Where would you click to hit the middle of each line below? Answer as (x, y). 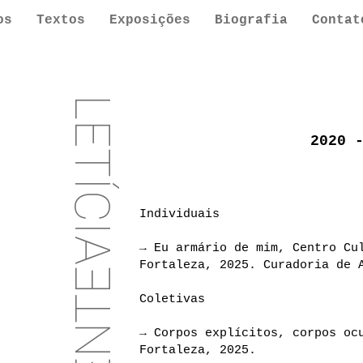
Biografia (251, 20)
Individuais (179, 214)
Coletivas (172, 299)
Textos (61, 20)
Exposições (150, 20)
